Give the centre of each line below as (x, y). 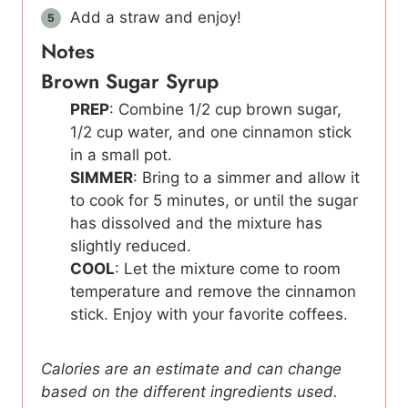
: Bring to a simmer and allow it (246, 177)
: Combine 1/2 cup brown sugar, (225, 109)
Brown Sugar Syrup (130, 81)
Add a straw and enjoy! (156, 17)
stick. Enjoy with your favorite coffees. (209, 314)
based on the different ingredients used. (192, 391)
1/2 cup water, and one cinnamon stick (211, 132)
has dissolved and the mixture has (196, 223)
